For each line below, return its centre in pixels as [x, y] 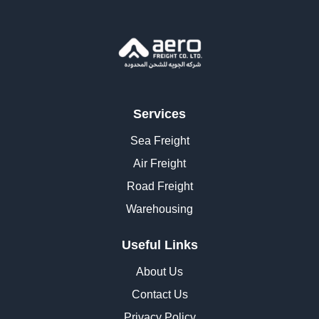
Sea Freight [159, 140]
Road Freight [159, 186]
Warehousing [159, 209]
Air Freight [159, 163]
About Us [159, 271]
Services [159, 114]
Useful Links [159, 245]
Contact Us [159, 294]
